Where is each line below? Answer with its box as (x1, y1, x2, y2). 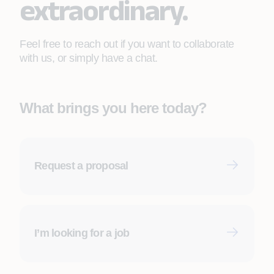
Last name (34, 246, 83, 258)
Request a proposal (34, 160, 128, 172)
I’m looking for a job (34, 227, 130, 239)
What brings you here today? (20, 100, 207, 116)
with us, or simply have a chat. (20, 52, 158, 64)
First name (34, 182, 83, 194)
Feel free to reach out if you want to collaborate (20, 38, 234, 50)
